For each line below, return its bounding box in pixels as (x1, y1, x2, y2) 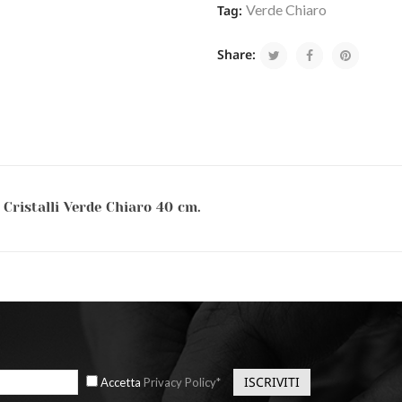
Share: (217, 45, 257, 63)
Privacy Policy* (144, 374, 221, 389)
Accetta (100, 374, 144, 389)
